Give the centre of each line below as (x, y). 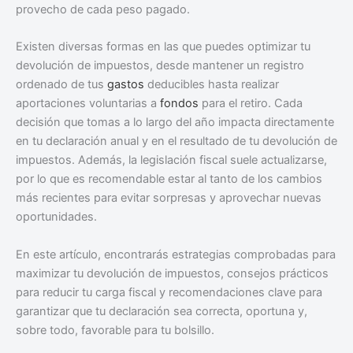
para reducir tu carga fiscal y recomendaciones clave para (169, 292)
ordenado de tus (61, 85)
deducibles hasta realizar (212, 85)
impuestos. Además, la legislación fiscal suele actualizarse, (171, 160)
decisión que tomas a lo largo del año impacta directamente (175, 123)
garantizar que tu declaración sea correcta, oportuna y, (162, 311)
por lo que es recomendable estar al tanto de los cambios (169, 179)
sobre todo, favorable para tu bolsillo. (115, 330)
